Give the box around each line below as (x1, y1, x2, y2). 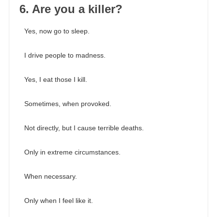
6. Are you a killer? (19, 2, 123, 16)
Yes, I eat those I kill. (24, 76, 87, 84)
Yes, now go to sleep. (24, 27, 90, 35)
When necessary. (24, 172, 77, 181)
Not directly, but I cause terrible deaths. (24, 124, 144, 132)
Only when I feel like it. (24, 197, 93, 205)
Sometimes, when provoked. (24, 100, 111, 108)
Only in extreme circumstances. (24, 148, 121, 156)
